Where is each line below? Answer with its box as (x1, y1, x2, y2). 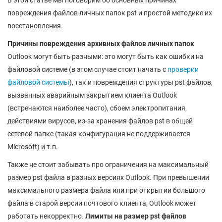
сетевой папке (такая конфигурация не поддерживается (7, 130, 190, 138)
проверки (167, 65, 199, 73)
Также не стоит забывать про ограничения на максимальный (7, 161, 209, 168)
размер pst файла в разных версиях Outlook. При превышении (7, 173, 209, 181)
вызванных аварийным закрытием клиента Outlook (7, 91, 177, 99)
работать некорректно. (7, 212, 85, 220)
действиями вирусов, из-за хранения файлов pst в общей (7, 117, 193, 125)
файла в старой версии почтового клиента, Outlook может (7, 199, 196, 207)
